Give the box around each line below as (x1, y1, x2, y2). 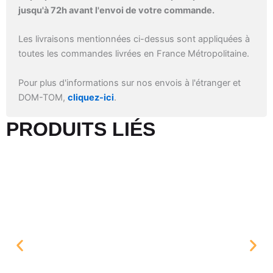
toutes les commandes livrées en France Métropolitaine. (18, 48, 249, 60)
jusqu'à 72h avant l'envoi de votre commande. (18, 4, 214, 16)
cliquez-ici (68, 91, 114, 103)
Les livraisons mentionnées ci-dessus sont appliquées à (18, 34, 250, 45)
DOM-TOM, (18, 91, 68, 103)
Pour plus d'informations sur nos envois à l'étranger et (18, 77, 241, 88)
